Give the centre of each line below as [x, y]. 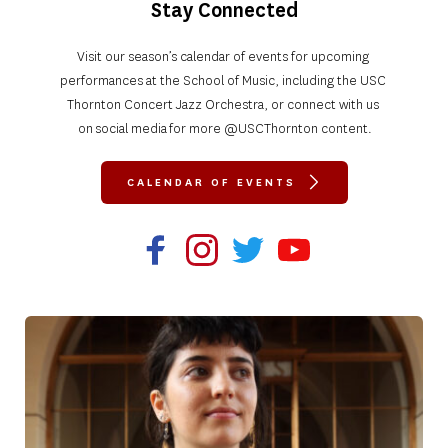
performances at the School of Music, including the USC [223, 80]
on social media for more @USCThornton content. [224, 128]
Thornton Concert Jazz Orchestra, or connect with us [223, 104]
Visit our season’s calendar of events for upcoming [223, 56]
